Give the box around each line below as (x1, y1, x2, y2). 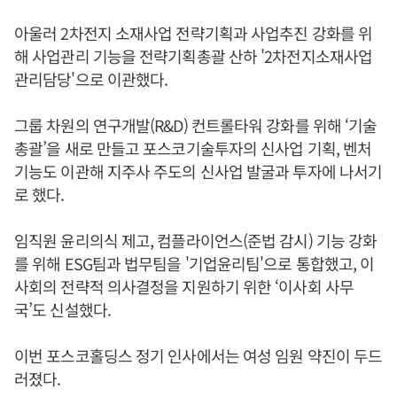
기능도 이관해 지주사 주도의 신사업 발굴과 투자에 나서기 (14, 159, 383, 183)
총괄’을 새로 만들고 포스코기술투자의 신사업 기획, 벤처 (14, 136, 372, 160)
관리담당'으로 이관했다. (14, 66, 168, 90)
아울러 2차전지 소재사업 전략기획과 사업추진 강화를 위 (14, 20, 373, 44)
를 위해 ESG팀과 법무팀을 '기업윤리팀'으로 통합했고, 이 (14, 251, 375, 275)
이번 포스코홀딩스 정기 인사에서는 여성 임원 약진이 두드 (14, 343, 383, 367)
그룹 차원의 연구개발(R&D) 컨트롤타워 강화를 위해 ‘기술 (14, 113, 378, 136)
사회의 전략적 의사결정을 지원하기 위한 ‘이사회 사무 (14, 274, 354, 298)
